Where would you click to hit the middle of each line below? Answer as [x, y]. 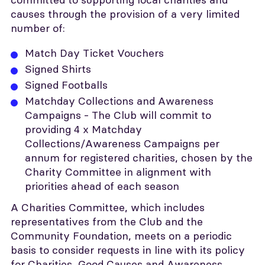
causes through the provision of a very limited [125, 14]
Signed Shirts [58, 69]
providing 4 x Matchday [83, 129]
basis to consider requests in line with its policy [128, 250]
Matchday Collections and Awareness [119, 101]
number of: [38, 28]
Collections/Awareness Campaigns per [122, 143]
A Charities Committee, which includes [108, 207]
